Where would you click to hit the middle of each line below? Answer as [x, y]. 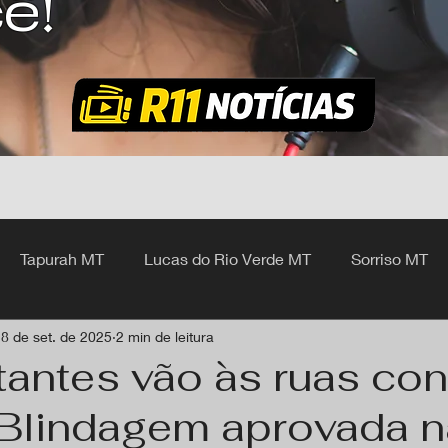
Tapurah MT [62, 258]
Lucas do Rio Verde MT [227, 258]
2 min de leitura [165, 336]
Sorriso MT [389, 258]
